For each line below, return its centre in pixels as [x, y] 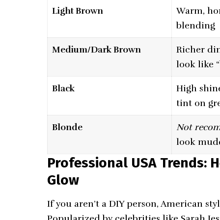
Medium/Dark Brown [97, 50]
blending [196, 26]
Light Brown [78, 11]
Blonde [68, 127]
